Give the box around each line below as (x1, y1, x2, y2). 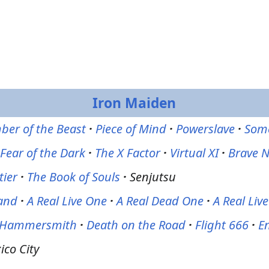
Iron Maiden (92, 94, 177, 112)
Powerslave (176, 121, 235, 137)
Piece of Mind (95, 121, 167, 137)
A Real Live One (27, 193, 107, 209)
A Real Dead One (116, 193, 204, 209)
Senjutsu (127, 169, 177, 185)
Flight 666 (195, 217, 249, 233)
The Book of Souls (27, 169, 121, 185)
